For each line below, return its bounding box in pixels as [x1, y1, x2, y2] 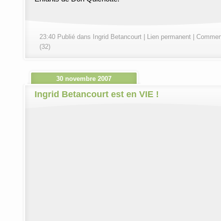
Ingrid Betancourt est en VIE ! [35, 89, 159, 100]
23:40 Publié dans [39, 33, 93, 41]
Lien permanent [147, 33, 191, 41]
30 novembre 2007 [56, 75, 111, 83]
